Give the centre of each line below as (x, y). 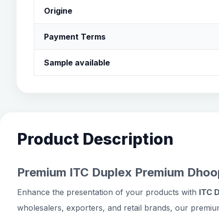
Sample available (77, 63)
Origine (58, 11)
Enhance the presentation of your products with (108, 192)
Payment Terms (75, 37)
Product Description (95, 139)
